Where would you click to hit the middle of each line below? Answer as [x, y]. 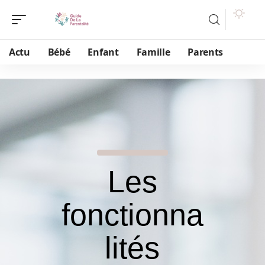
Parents [206, 52]
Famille [153, 52]
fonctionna [132, 215]
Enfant [103, 52]
